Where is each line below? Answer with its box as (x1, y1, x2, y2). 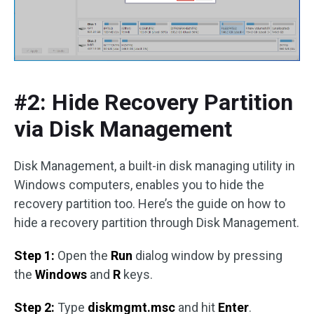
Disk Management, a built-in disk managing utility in (14, 158, 295, 173)
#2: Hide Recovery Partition (14, 89, 293, 116)
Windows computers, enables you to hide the (14, 177, 264, 192)
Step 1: (14, 248, 55, 263)
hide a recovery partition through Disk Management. (14, 215, 299, 230)
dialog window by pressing (132, 248, 282, 263)
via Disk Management (14, 116, 232, 142)
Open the (55, 248, 111, 263)
